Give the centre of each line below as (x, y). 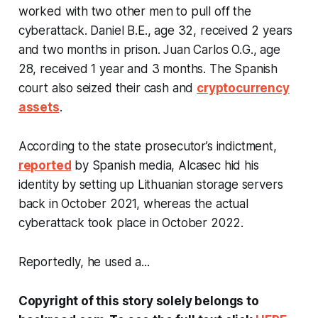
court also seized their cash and (108, 88)
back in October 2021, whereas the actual (133, 203)
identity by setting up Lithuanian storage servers (150, 184)
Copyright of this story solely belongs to (138, 301)
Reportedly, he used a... (84, 262)
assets (39, 107)
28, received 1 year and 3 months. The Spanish (148, 68)
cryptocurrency (243, 88)
